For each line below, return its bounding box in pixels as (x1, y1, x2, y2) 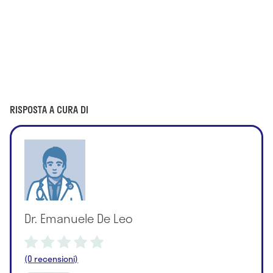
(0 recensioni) (24, 252, 79, 265)
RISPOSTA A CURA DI (10, 101, 88, 117)
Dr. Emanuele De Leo (24, 208, 133, 227)
